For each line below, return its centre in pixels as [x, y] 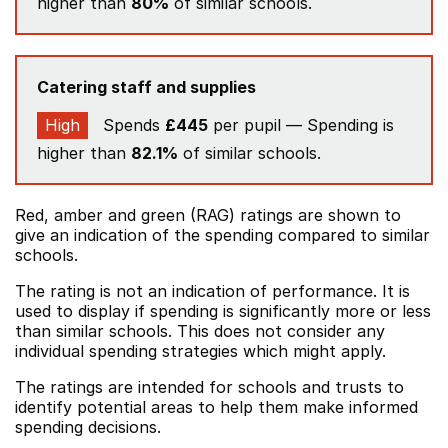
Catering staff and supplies [146, 87]
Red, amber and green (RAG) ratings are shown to [208, 215]
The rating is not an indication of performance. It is [212, 291]
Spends [131, 125]
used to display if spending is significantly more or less [223, 311]
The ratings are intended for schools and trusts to [209, 387]
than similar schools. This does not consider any [200, 331]
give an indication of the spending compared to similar [222, 235]
